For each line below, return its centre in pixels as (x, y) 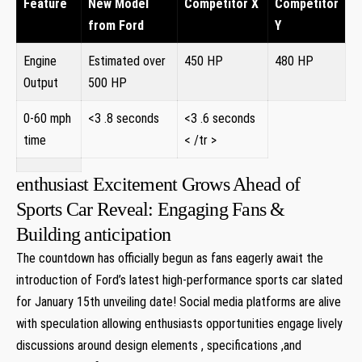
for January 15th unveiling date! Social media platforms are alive (179, 301)
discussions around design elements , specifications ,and (159, 345)
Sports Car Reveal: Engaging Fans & (151, 209)
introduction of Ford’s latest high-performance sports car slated (179, 280)
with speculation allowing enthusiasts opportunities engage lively (179, 323)
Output (41, 82)
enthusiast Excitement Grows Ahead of (158, 184)
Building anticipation (94, 234)
